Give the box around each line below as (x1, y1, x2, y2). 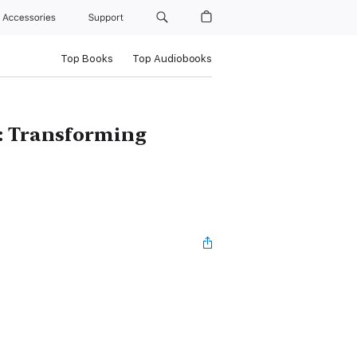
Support (88, 12, 127, 23)
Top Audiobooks (131, 53, 212, 65)
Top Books (60, 53, 113, 65)
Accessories (2, 12, 61, 23)
